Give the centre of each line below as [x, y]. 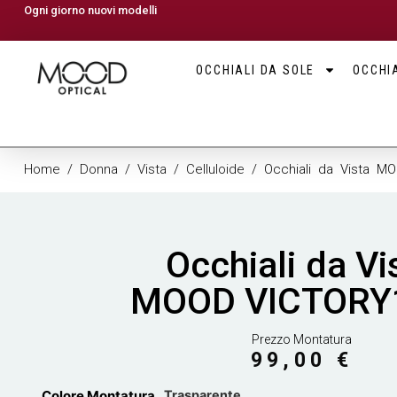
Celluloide [215, 170]
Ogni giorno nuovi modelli [90, 10]
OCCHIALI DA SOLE [256, 70]
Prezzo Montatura [302, 340]
